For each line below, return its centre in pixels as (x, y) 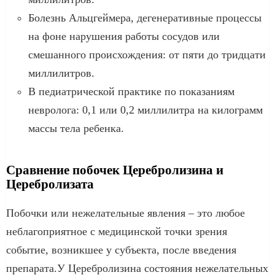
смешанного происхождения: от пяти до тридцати (147, 54)
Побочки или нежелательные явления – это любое (126, 213)
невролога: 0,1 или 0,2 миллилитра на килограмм (145, 110)
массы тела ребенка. (76, 128)
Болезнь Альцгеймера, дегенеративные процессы (145, 17)
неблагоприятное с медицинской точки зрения (117, 231)
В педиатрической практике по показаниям (131, 91)
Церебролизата (50, 184)
